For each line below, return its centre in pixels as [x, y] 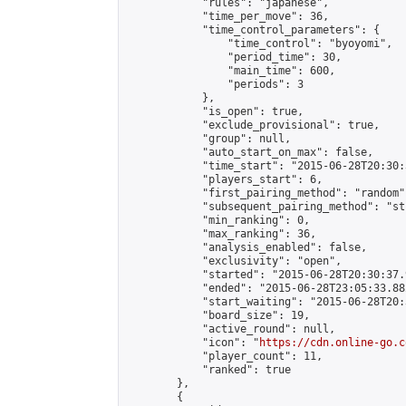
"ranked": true [208, 370]
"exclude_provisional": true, [253, 125]
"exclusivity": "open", [234, 261]
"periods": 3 [215, 84]
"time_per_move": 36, [227, 16]
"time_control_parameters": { [253, 30]
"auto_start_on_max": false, [250, 152]
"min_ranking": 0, [218, 220]
